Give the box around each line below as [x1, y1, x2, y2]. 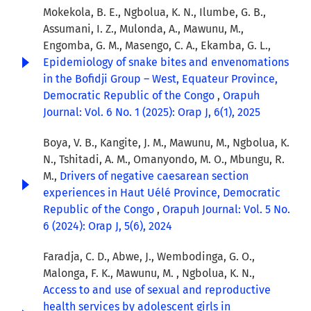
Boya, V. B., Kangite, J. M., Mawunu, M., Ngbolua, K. [43, 136, 289, 150]
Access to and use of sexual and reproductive [43, 283, 271, 297]
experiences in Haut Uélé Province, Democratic [43, 186, 280, 200]
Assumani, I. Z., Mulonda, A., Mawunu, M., [43, 22, 244, 36]
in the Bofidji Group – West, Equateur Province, [43, 72, 278, 86]
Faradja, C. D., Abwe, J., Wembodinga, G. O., [43, 250, 255, 264]
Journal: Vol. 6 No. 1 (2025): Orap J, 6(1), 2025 [43, 106, 260, 119]
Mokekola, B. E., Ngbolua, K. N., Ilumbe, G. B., [43, 6, 266, 19]
